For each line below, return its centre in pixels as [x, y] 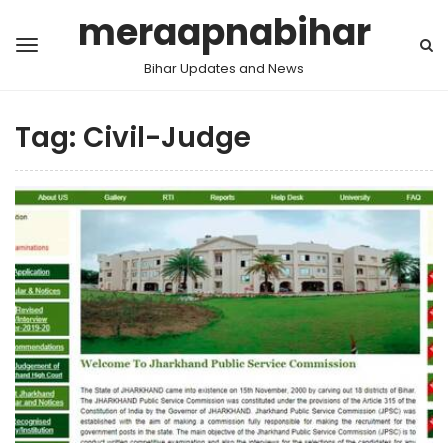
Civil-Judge [167, 137]
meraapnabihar [224, 32]
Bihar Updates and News [224, 68]
